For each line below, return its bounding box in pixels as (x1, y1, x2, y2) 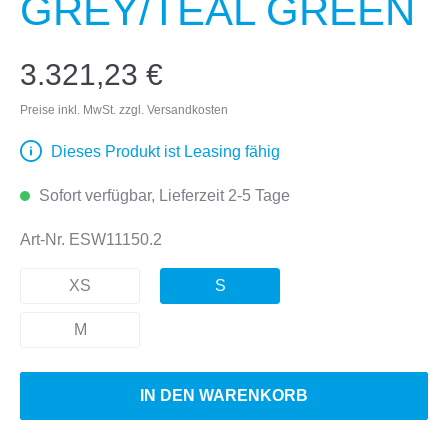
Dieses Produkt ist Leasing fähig (51, 143, 280, 160)
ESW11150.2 (69, 231, 162, 248)
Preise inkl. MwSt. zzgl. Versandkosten (20, 103, 228, 117)
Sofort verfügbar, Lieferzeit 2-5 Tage (35, 187, 290, 204)
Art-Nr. (20, 231, 69, 248)
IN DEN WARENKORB (140, 387, 308, 404)
